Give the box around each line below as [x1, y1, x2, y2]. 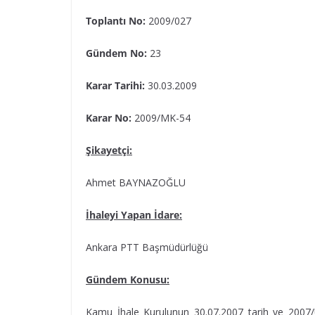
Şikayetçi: [86, 143, 132, 157]
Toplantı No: [86, 14, 146, 27]
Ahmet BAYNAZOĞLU [86, 176, 186, 189]
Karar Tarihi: [86, 79, 145, 92]
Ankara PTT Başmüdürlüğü [86, 240, 208, 254]
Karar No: [86, 111, 131, 124]
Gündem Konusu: [86, 273, 169, 286]
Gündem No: [86, 46, 147, 60]
